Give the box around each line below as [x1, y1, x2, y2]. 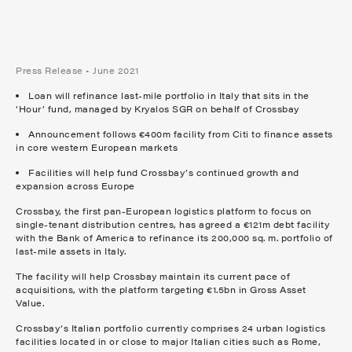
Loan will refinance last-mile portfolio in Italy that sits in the [28, 90, 310, 101]
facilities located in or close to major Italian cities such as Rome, [16, 335, 321, 347]
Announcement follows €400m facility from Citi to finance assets [28, 128, 333, 140]
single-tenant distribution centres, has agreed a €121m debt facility [16, 218, 329, 230]
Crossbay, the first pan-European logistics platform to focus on [16, 205, 312, 217]
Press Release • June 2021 [16, 64, 139, 76]
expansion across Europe [16, 180, 135, 192]
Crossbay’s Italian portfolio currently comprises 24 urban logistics [16, 322, 326, 334]
